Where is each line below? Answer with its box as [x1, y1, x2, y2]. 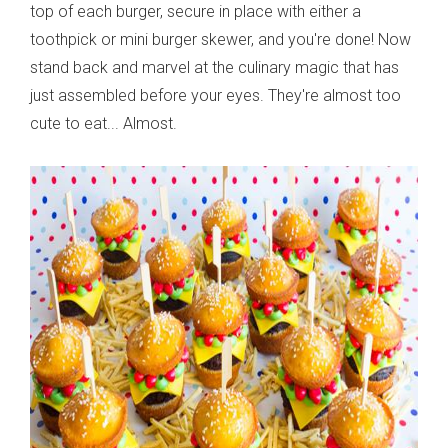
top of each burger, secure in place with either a [30, 2, 361, 22]
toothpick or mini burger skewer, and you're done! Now [30, 30, 411, 50]
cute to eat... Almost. [30, 114, 177, 134]
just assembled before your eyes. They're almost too [30, 86, 401, 106]
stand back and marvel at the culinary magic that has [30, 58, 399, 78]
